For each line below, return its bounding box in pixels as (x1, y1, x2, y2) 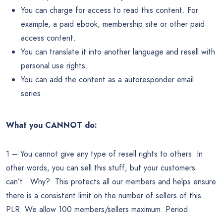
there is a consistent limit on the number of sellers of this (6, 190, 201, 202)
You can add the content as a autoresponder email (21, 74, 194, 86)
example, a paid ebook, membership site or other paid (21, 18, 205, 30)
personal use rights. (21, 60, 88, 72)
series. (21, 88, 43, 100)
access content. (21, 32, 76, 44)
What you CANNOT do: (6, 119, 97, 131)
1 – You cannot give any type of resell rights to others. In (6, 148, 203, 160)
